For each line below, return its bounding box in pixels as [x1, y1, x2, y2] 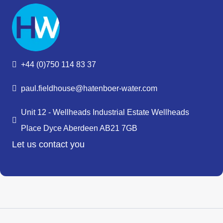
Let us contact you [12, 139, 85, 149]
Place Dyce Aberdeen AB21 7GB [21, 123, 137, 132]
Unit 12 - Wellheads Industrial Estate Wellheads [21, 108, 189, 116]
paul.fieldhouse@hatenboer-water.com [21, 84, 157, 93]
